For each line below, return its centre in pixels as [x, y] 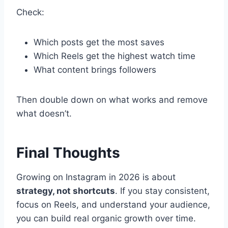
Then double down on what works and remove [112, 100]
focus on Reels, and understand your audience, [113, 205]
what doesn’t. [44, 114]
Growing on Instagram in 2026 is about [96, 177]
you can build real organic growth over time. [106, 219]
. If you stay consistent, [162, 191]
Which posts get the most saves [99, 42]
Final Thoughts [68, 153]
